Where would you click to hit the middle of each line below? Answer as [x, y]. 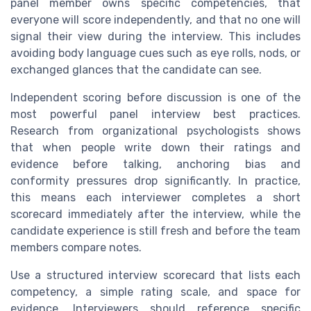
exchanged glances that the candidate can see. [136, 70]
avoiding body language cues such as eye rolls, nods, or [155, 53]
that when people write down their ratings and [155, 148]
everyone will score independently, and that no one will [155, 20]
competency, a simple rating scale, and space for [155, 292]
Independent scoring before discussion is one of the [155, 98]
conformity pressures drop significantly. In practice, [155, 181]
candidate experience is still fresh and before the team [155, 231]
